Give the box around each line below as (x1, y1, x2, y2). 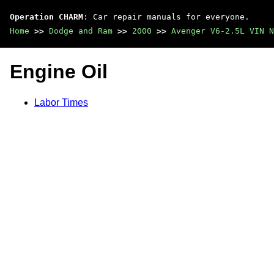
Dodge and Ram (49, 26, 113, 35)
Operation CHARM (10, 12, 83, 21)
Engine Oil (10, 61, 108, 83)
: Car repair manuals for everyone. (83, 12, 250, 21)
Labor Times (34, 97, 88, 108)
